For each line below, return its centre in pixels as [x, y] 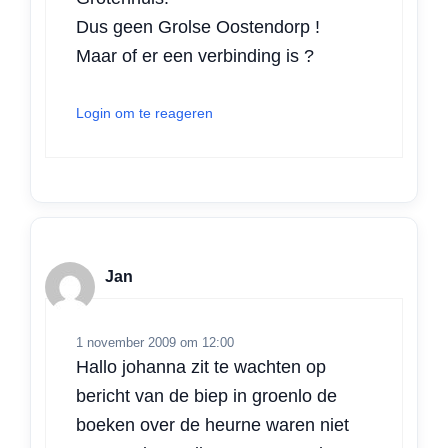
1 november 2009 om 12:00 [155, 343]
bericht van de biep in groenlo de [206, 396]
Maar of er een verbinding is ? [195, 56]
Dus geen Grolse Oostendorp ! [198, 27]
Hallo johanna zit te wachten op [201, 367]
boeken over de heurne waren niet [212, 425]
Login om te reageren [144, 113]
